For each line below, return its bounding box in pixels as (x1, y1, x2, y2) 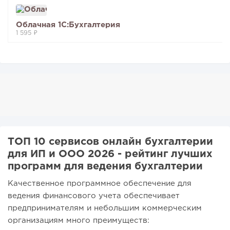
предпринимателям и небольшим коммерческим (8, 205, 202, 212)
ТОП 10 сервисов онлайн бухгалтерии (8, 137, 213, 147)
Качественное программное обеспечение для (8, 180, 191, 187)
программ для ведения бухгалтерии (8, 162, 203, 171)
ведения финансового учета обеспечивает (8, 193, 180, 200)
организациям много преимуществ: (8, 217, 149, 224)
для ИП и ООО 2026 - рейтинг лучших (8, 149, 213, 159)
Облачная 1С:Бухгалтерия (16, 22, 120, 29)
